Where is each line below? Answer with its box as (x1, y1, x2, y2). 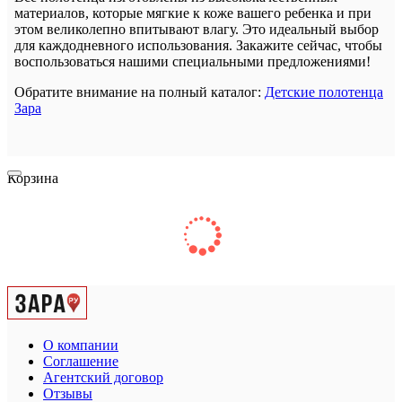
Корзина (7, 170, 58, 186)
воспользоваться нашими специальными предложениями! (14, 53, 371, 69)
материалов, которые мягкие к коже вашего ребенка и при (14, 4, 371, 21)
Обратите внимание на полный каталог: (14, 83, 265, 100)
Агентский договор (43, 369, 163, 385)
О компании (43, 336, 118, 353)
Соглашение (43, 353, 118, 369)
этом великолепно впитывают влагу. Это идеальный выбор (14, 21, 379, 37)
